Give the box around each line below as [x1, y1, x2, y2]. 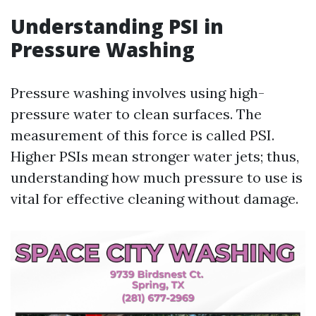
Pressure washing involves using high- [11, 84, 265, 102]
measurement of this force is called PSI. [11, 126, 274, 144]
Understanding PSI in [11, 13, 224, 39]
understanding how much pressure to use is [11, 169, 303, 186]
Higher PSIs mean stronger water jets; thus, [11, 147, 299, 165]
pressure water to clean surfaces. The [11, 105, 262, 123]
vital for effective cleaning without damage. [11, 190, 298, 207]
